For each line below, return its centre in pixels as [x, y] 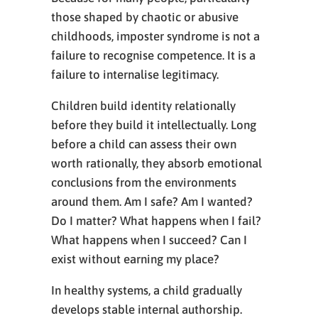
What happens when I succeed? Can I [149, 240]
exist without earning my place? [135, 259]
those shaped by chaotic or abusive [145, 17]
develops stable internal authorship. [147, 309]
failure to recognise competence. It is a [153, 55]
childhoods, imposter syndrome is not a [155, 36]
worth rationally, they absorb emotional [157, 163]
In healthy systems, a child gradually [147, 290]
